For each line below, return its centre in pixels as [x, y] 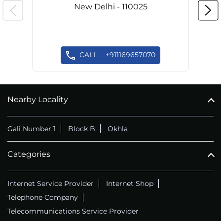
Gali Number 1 [32, 129]
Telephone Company [43, 198]
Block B [82, 129]
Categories [29, 154]
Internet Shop [130, 184]
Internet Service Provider [51, 184]
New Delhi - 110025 [110, 6]
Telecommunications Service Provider [73, 211]
